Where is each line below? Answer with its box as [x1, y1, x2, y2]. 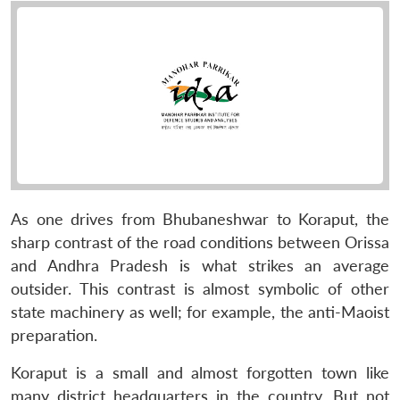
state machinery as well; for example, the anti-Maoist [11, 302, 389, 321]
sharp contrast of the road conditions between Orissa [11, 232, 389, 252]
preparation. [11, 325, 97, 345]
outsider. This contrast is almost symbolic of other [11, 279, 389, 298]
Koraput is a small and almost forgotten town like [11, 362, 389, 382]
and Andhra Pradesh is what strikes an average [11, 255, 389, 275]
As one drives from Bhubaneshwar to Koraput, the [11, 209, 389, 229]
